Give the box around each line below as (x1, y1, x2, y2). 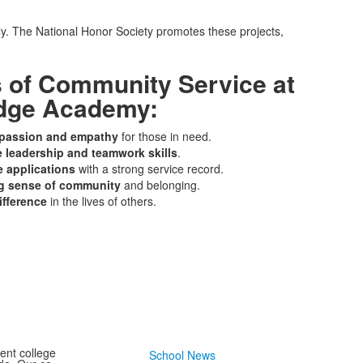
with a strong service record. (75, 160, 224, 177)
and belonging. (120, 177, 200, 193)
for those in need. (117, 128, 211, 144)
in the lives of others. (46, 193, 156, 209)
